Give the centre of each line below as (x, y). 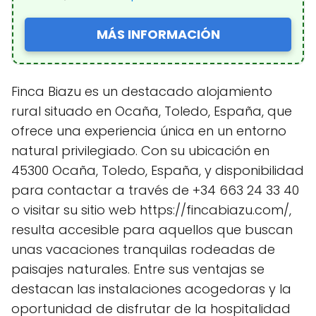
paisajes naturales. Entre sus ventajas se (138, 269)
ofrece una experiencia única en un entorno (149, 131)
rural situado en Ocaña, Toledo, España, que (152, 111)
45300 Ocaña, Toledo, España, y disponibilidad (158, 171)
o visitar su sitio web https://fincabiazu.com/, (151, 210)
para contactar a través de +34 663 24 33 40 (155, 190)
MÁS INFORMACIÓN (158, 35)
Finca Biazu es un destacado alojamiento (142, 92)
